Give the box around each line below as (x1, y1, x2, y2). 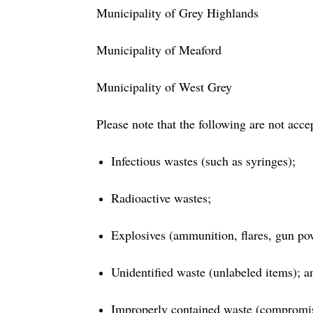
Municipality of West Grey (96, 78, 232, 95)
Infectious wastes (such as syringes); (111, 152, 296, 169)
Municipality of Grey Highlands (96, 3, 259, 21)
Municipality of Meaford (96, 41, 221, 58)
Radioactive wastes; (111, 189, 211, 206)
